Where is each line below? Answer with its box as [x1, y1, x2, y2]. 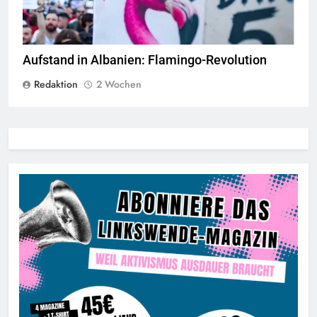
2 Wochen [96, 76, 142, 91]
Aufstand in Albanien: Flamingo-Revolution [23, 52, 267, 67]
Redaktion [34, 76, 78, 91]
